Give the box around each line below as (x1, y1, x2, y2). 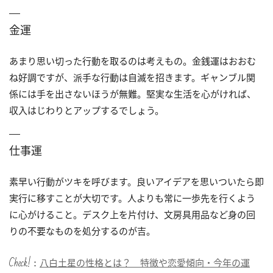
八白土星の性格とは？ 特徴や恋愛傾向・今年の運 (40, 256, 250, 269)
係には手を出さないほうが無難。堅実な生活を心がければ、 (9, 87, 256, 100)
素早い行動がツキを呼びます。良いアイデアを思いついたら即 (9, 175, 264, 188)
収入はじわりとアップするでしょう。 (9, 104, 164, 116)
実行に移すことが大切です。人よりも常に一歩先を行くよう (9, 191, 255, 204)
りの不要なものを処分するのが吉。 (9, 224, 155, 237)
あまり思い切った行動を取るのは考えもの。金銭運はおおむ (9, 54, 256, 67)
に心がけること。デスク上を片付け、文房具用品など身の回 (9, 208, 255, 221)
